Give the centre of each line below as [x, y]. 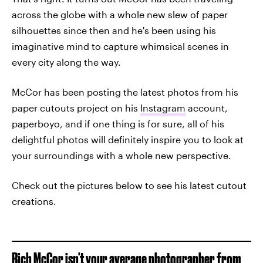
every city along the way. [66, 62]
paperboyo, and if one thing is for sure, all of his [118, 124]
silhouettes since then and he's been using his [114, 30]
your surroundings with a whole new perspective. [122, 155]
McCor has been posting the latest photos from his [125, 92]
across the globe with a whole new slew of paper [120, 14]
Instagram [163, 108]
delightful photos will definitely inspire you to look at [128, 139]
